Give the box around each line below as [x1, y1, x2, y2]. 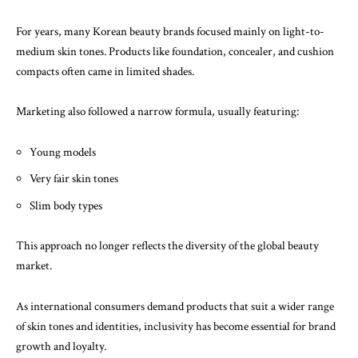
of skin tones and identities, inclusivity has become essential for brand [16, 318, 336, 334]
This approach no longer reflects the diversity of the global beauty [16, 238, 319, 253]
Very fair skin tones [30, 171, 118, 186]
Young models [30, 144, 96, 160]
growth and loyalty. [16, 338, 106, 354]
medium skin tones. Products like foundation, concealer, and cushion [16, 43, 334, 59]
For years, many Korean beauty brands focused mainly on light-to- [16, 23, 324, 39]
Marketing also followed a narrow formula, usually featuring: [16, 104, 299, 119]
